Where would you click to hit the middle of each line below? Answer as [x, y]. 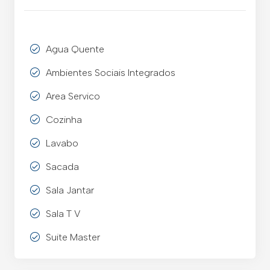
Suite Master [73, 237]
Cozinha [64, 119]
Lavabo [62, 143]
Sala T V [63, 213]
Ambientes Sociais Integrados [111, 72]
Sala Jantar [70, 190]
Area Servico [73, 96]
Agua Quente [75, 49]
